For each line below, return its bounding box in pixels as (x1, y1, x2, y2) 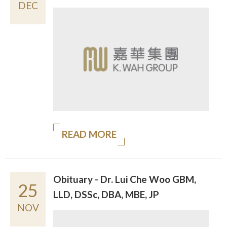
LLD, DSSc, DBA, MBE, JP (53, 188, 159, 201)
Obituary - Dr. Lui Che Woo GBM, (53, 173, 196, 185)
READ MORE (62, 128, 117, 140)
